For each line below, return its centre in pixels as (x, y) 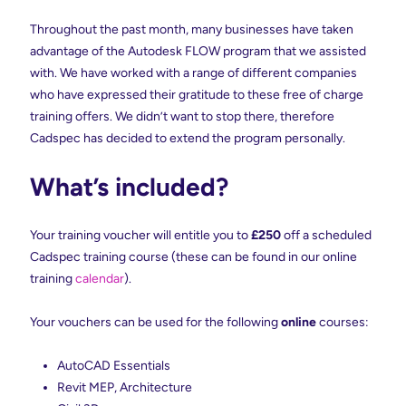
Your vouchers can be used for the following (155, 322)
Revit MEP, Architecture (125, 387)
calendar (100, 278)
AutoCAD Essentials (114, 365)
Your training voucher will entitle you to (140, 235)
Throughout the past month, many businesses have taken (192, 29)
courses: (344, 322)
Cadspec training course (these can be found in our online (193, 256)
